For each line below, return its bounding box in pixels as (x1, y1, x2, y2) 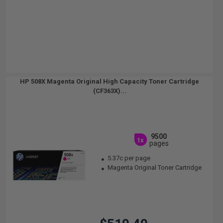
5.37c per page (108, 154, 151, 162)
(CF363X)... (93, 87, 126, 95)
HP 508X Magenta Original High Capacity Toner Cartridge (20, 78, 199, 85)
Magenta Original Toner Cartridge (106, 164, 202, 171)
